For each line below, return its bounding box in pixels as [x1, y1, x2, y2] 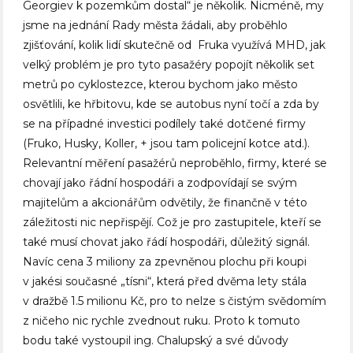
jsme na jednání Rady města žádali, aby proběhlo [23, 18, 288, 33]
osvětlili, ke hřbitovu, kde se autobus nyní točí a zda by [23, 97, 320, 112]
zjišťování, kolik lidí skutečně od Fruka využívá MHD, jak [23, 38, 326, 53]
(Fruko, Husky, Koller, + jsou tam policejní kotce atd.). [23, 136, 310, 151]
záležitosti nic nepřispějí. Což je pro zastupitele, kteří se [23, 215, 322, 230]
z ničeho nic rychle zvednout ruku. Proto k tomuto [23, 314, 301, 329]
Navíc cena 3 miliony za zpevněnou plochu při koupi [23, 255, 307, 269]
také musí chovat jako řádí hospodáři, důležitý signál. [23, 235, 310, 250]
